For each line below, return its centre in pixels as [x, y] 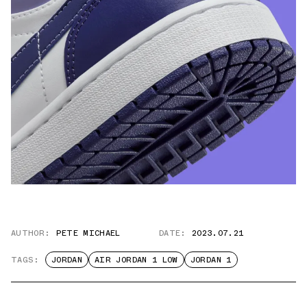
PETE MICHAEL [88, 233]
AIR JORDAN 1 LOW [136, 260]
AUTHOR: [31, 233]
